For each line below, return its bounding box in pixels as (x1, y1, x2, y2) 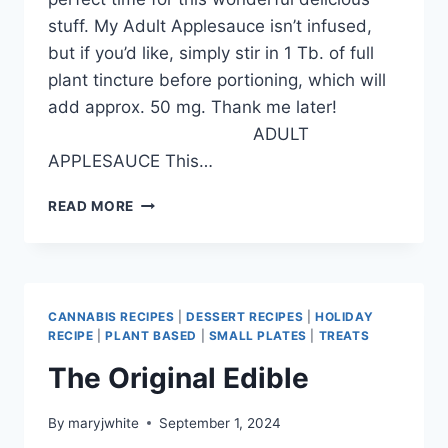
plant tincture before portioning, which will (48, 70, 386, 91)
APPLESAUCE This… (48, 151, 213, 172)
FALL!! (133, 193, 179, 210)
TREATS (318, 328, 370, 344)
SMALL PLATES (208, 328, 307, 344)
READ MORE (48, 198, 135, 215)
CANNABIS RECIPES (48, 309, 175, 325)
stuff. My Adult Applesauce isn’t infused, (48, 16, 372, 37)
